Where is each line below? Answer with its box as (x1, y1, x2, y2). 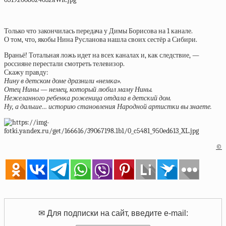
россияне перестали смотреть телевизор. (4, 60, 125, 68)
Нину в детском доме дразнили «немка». (4, 77, 122, 85)
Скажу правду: (4, 68, 48, 77)
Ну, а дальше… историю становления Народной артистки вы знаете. (4, 102, 212, 111)
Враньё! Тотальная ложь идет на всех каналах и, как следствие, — (4, 51, 199, 60)
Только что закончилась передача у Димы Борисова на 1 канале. (4, 27, 193, 35)
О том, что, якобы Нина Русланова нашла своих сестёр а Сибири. (4, 35, 197, 44)
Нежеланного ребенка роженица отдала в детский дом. (4, 94, 172, 102)
